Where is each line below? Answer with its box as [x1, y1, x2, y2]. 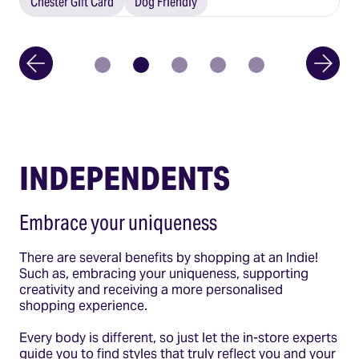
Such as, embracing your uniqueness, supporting [19, 265, 309, 282]
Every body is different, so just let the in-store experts [19, 329, 337, 346]
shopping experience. [19, 297, 147, 314]
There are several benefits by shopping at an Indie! [19, 249, 318, 266]
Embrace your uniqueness [19, 209, 217, 236]
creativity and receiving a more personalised [19, 281, 283, 298]
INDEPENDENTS [19, 158, 230, 199]
